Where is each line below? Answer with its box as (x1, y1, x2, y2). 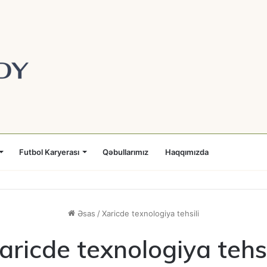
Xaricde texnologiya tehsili (102, 209, 199, 218)
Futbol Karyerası (19, 147, 79, 157)
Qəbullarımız (103, 147, 148, 157)
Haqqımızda (165, 147, 209, 157)
